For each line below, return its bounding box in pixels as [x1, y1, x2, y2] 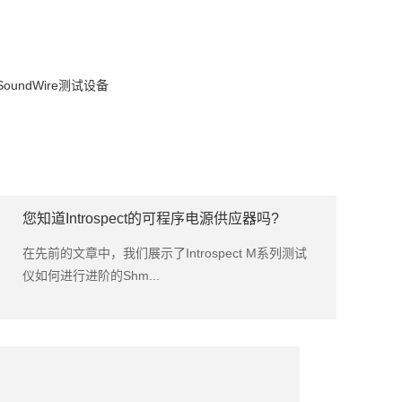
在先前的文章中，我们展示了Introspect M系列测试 [22, 245, 307, 260]
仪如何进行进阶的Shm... [22, 267, 160, 283]
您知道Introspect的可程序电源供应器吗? [22, 210, 279, 226]
